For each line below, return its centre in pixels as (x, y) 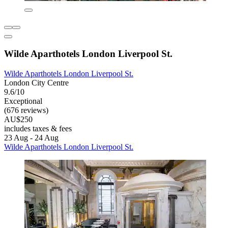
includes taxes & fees (38, 128)
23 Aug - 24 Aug (31, 137)
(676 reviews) (26, 110)
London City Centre (36, 82)
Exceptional (23, 101)
